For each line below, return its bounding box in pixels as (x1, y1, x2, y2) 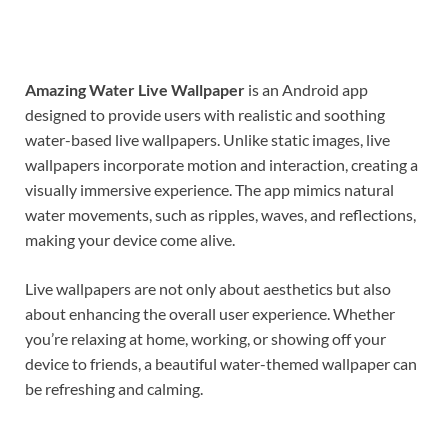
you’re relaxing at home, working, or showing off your (25, 328, 386, 348)
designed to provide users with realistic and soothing (25, 104, 385, 124)
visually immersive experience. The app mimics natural (25, 179, 394, 199)
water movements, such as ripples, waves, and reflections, (25, 204, 416, 224)
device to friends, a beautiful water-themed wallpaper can (25, 353, 417, 373)
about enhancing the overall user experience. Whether (25, 303, 395, 323)
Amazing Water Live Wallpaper (25, 79, 245, 99)
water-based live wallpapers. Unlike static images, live (25, 129, 390, 149)
